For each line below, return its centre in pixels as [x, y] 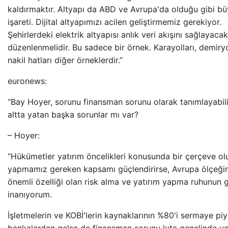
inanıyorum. [30, 194]
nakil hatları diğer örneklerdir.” [65, 60]
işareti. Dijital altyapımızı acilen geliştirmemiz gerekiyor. [115, 22]
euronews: [27, 81]
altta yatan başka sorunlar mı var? [73, 115]
